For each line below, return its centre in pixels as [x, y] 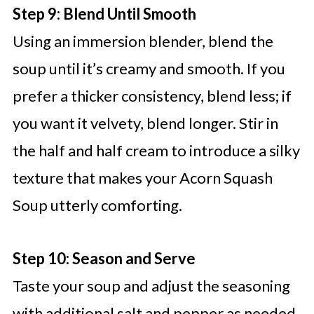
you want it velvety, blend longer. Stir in [145, 123]
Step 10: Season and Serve [104, 259]
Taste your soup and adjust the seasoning [151, 286]
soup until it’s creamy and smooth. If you [149, 69]
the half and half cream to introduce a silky [156, 151]
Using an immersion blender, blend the [143, 41]
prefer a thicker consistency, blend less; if [152, 96]
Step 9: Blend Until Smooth [104, 14]
